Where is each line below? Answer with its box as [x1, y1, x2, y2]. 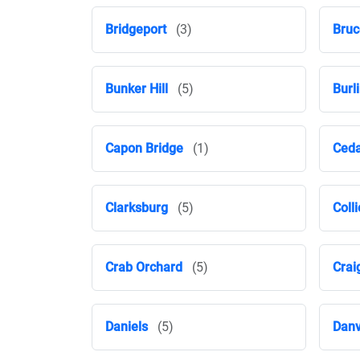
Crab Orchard [105, 260, 182, 275]
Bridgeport [105, 22, 166, 37]
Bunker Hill [105, 81, 168, 96]
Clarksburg [105, 200, 168, 215]
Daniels [105, 319, 148, 334]
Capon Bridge [105, 141, 183, 156]
